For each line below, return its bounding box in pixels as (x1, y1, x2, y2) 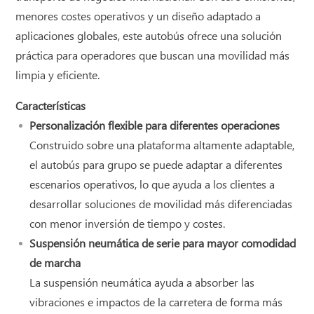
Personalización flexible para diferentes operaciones (29, 118, 280, 134)
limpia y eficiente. (15, 68, 100, 83)
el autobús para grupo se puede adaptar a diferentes (29, 158, 283, 173)
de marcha (29, 256, 81, 271)
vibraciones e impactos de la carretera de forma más (29, 295, 283, 310)
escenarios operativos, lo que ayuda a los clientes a (29, 177, 275, 193)
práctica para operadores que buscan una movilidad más (15, 48, 290, 64)
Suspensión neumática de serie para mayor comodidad (29, 236, 296, 252)
